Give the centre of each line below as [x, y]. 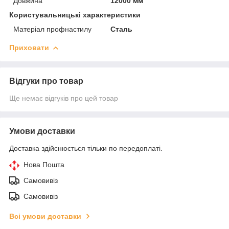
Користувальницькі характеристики [75, 15]
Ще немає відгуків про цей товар [64, 98]
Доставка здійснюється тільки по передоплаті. [86, 148]
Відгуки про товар [46, 81]
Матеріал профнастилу [52, 29]
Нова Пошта [44, 164]
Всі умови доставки [45, 216]
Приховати [29, 47]
